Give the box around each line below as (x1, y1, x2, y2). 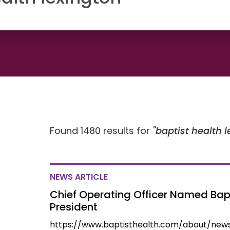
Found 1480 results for (50, 124, 153, 137)
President (50, 200, 98, 214)
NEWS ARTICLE (50, 171, 108, 183)
